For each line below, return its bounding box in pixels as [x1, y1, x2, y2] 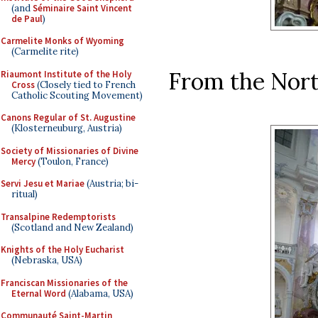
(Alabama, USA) [66, 287, 133, 300]
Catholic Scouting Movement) [11, 89, 143, 102]
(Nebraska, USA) [11, 254, 82, 266]
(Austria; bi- [84, 177, 138, 190]
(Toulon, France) [35, 155, 109, 168]
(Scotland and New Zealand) [11, 221, 133, 234]
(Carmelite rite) [11, 45, 79, 57]
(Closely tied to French [35, 78, 136, 91]
